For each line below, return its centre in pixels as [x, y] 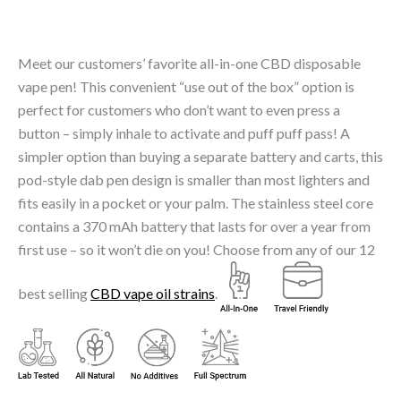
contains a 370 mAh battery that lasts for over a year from [194, 226]
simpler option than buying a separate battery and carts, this [200, 157]
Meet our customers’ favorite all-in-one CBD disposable [189, 64]
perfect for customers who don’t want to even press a [179, 110]
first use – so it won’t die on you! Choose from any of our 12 [196, 250]
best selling [54, 293]
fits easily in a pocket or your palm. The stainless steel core [196, 203]
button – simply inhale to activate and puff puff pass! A [184, 133]
